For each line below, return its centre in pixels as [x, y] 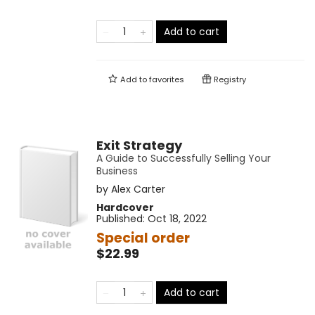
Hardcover [125, 208]
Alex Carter [138, 189]
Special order [143, 238]
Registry [229, 80]
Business [117, 171]
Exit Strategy [139, 146]
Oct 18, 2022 [177, 219]
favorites [166, 80]
